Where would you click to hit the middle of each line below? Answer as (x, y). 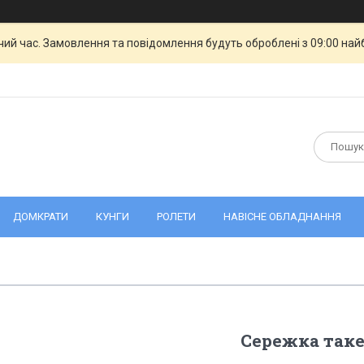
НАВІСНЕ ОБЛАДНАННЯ (282, 217)
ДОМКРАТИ (41, 217)
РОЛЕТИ (176, 217)
